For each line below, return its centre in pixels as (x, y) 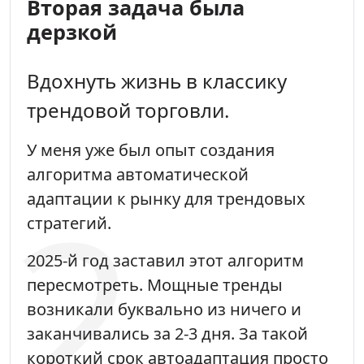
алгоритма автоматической (138, 174)
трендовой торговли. (128, 110)
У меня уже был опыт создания (151, 149)
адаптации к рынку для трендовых (166, 198)
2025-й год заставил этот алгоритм (165, 260)
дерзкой (72, 31)
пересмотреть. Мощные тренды (155, 284)
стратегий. (69, 223)
